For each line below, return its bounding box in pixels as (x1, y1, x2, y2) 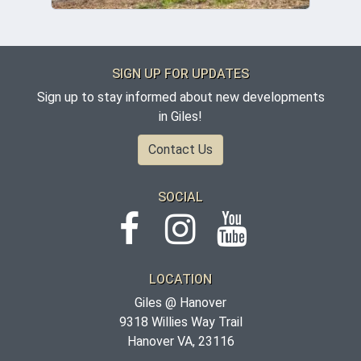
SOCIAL (158, 189, 203, 205)
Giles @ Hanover (135, 295, 226, 311)
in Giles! (159, 109, 202, 125)
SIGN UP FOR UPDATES (112, 66, 249, 82)
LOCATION (149, 272, 212, 288)
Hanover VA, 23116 (127, 334, 234, 350)
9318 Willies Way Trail (118, 314, 243, 330)
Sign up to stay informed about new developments (36, 89, 325, 106)
